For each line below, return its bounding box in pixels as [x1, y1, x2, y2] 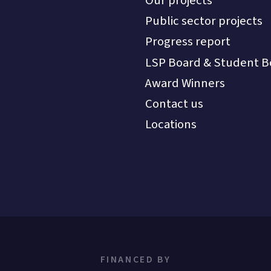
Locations [145, 116, 197, 134]
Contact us [145, 94, 203, 113]
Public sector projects [145, 12, 263, 30]
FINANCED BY [100, 253, 171, 267]
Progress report [145, 33, 230, 51]
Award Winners [145, 74, 225, 92]
